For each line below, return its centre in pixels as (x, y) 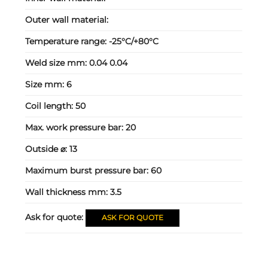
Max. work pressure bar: (76, 128)
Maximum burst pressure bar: (88, 171)
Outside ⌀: (48, 149)
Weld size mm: (57, 63)
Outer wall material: (67, 20)
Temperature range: (67, 42)
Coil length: (51, 106)
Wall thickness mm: (68, 192)
